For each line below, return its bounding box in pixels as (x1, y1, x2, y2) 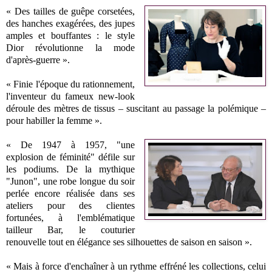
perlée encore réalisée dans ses (6, 188, 135, 199)
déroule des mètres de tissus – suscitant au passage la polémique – (6, 103, 266, 114)
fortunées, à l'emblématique (6, 212, 135, 223)
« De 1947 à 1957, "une (6, 139, 135, 150)
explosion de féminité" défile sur (6, 151, 135, 162)
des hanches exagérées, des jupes (6, 18, 135, 29)
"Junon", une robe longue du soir (6, 175, 135, 186)
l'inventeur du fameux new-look (6, 90, 135, 101)
